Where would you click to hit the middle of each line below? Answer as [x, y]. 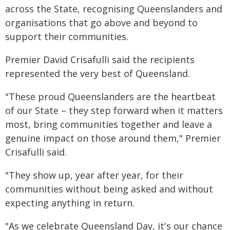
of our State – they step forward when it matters [114, 110]
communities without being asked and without [109, 189]
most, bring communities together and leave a [109, 124]
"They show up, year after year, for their [94, 175]
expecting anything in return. [70, 203]
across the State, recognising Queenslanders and [114, 9]
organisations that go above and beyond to [101, 23]
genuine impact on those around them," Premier [113, 138]
